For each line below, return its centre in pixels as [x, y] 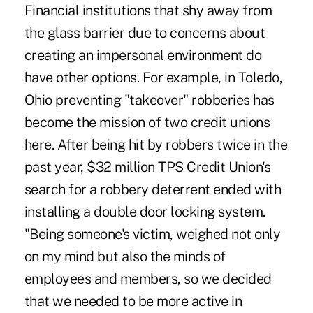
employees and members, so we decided [148, 278]
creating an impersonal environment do [143, 55]
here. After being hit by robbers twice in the [156, 144]
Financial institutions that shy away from [148, 10]
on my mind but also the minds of [125, 256]
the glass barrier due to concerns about [145, 32]
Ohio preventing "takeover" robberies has [149, 100]
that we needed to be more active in [133, 301]
